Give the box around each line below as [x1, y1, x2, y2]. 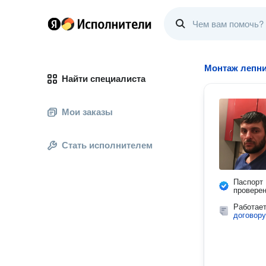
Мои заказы [62, 107, 113, 117]
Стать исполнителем [62, 140, 153, 150]
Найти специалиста [62, 74, 145, 84]
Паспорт [233, 178, 263, 186]
